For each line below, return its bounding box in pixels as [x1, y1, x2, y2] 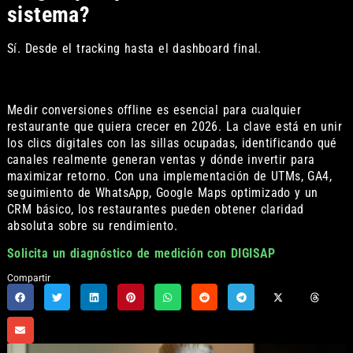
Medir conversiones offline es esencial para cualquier [6, 102, 302, 117]
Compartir [6, 273, 50, 284]
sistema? [6, 2, 91, 28]
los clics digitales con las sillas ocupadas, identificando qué [6, 135, 337, 150]
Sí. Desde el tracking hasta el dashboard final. [6, 41, 262, 57]
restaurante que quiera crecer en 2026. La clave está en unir [6, 118, 342, 134]
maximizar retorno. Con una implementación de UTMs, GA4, [6, 168, 332, 184]
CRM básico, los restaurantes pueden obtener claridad [6, 201, 304, 217]
